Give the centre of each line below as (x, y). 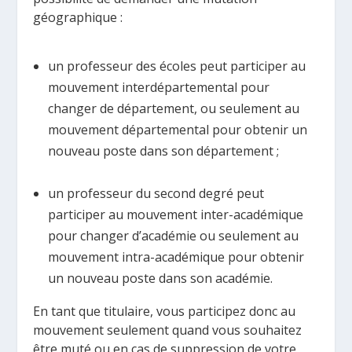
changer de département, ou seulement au (173, 108)
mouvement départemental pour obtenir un (177, 129)
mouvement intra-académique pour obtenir (176, 257)
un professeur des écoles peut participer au (176, 66)
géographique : (78, 17)
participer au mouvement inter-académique (175, 214)
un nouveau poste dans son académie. (160, 278)
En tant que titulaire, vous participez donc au (165, 311)
